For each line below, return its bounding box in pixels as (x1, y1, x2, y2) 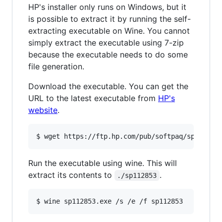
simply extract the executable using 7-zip (28, 37, 184, 48)
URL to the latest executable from (28, 93, 158, 103)
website (28, 105, 57, 115)
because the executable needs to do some (28, 49, 188, 59)
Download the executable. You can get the (28, 81, 188, 91)
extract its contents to (28, 169, 114, 180)
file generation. (28, 61, 84, 71)
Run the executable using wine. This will (28, 158, 177, 168)
